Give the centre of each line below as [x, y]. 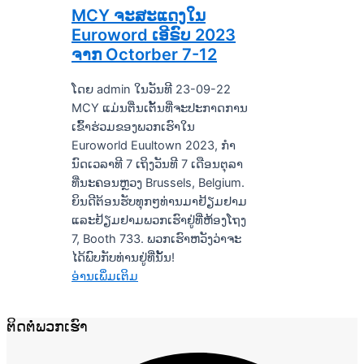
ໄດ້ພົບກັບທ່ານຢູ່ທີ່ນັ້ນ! [123, 257]
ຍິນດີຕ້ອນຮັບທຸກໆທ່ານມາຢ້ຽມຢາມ [159, 201]
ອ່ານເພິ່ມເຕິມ [105, 276]
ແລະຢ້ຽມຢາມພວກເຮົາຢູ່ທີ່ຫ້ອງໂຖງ [159, 220]
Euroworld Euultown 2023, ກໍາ [154, 145]
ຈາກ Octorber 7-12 [144, 54]
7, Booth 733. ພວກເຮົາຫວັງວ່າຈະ [156, 238]
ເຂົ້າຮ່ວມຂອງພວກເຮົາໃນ [133, 126]
